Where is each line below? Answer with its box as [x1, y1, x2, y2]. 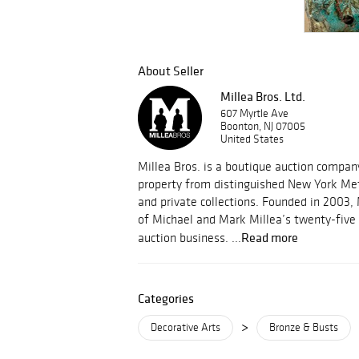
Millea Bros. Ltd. [220, 88, 305, 104]
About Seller [138, 63, 204, 79]
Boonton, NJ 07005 [220, 119, 305, 133]
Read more [241, 229, 298, 245]
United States [220, 132, 284, 146]
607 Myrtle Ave [220, 107, 288, 120]
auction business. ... [138, 230, 241, 245]
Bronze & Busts [269, 321, 338, 334]
